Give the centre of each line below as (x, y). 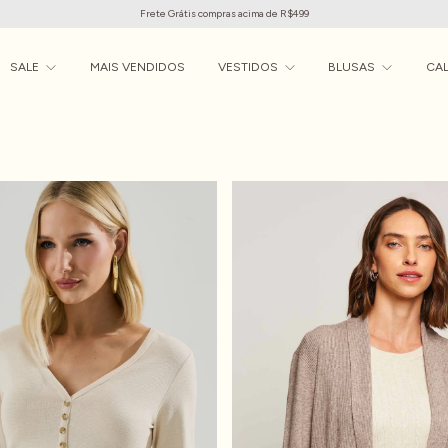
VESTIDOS (249, 67)
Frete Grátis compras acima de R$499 (224, 13)
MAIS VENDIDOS (137, 67)
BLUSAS (353, 67)
